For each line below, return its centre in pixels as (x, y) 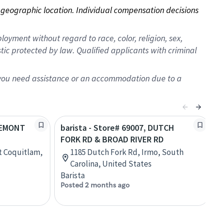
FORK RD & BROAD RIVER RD (112, 139)
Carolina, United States (111, 164)
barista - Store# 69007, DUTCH (117, 128)
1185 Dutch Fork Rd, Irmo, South (127, 152)
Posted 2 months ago (95, 185)
